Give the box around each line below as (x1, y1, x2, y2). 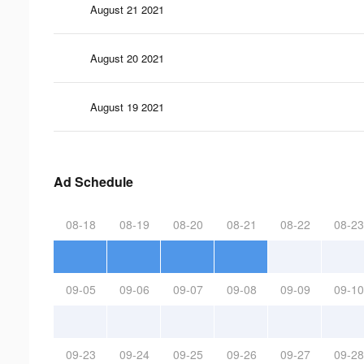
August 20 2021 (90, 50, 164, 66)
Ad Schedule (54, 171, 133, 191)
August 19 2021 (90, 98, 164, 115)
